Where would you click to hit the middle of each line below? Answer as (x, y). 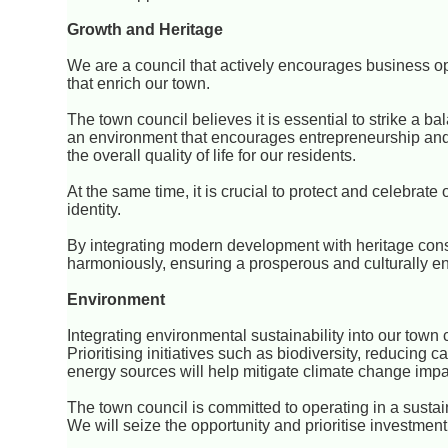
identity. (94, 210)
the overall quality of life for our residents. (212, 156)
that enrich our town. (139, 84)
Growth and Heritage (145, 30)
